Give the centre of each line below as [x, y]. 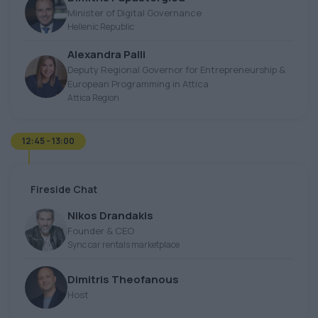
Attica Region [93, 98]
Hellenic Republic [101, 26]
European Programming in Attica [138, 84]
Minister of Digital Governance [135, 12]
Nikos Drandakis [110, 215]
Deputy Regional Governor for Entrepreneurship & [176, 70]
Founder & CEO [101, 230]
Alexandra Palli [106, 55]
